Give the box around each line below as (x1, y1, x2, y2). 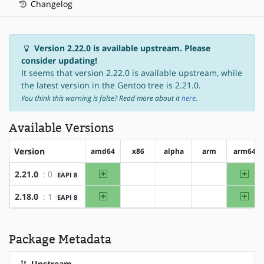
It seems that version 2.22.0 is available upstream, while (21, 67, 242, 78)
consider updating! (21, 54, 97, 66)
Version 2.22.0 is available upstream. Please (32, 42, 210, 54)
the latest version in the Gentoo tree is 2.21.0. (21, 79, 201, 91)
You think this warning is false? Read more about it (21, 93, 181, 103)
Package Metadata (9, 232, 111, 246)
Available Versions (9, 120, 114, 135)
